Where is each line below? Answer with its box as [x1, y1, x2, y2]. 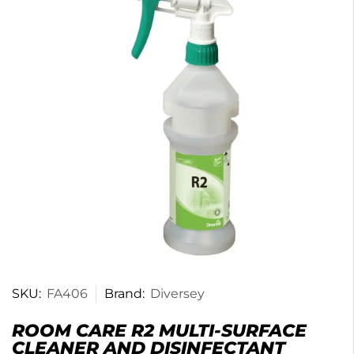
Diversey [150, 285, 205, 301]
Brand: [104, 285, 145, 301]
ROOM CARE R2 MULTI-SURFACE [12, 319, 307, 341]
